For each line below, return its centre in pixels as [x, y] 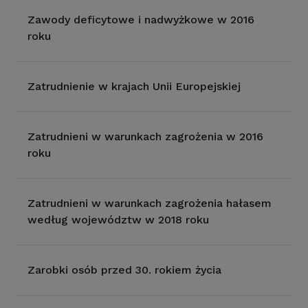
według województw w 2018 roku [118, 220]
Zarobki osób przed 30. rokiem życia [124, 270]
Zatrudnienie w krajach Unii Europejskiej [134, 86]
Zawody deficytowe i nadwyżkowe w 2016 [141, 20]
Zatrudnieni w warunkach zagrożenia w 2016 [145, 136]
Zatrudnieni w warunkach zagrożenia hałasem [150, 203]
